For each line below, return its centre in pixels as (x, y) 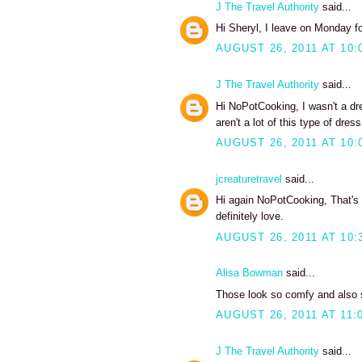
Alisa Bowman (249, 273)
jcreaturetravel (249, 179)
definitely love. (250, 217)
